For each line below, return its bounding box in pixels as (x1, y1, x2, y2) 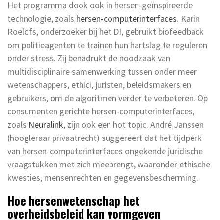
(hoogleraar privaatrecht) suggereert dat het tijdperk (7, 132, 202, 143)
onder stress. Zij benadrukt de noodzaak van (7, 52, 170, 64)
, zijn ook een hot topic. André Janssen (63, 118, 204, 130)
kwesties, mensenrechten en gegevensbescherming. (7, 171, 198, 183)
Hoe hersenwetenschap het (7, 191, 139, 209)
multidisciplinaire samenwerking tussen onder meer (7, 65, 197, 77)
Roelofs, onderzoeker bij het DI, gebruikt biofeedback (7, 26, 204, 37)
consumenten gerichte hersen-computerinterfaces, (7, 105, 194, 117)
